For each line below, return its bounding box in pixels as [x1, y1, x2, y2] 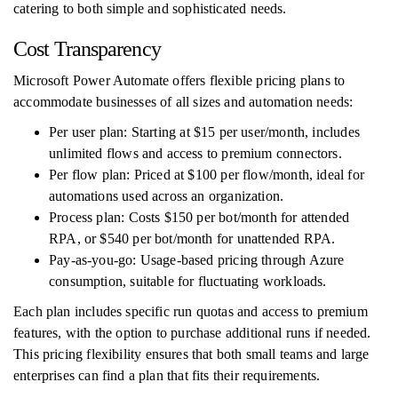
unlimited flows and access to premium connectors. [49, 146, 342, 161]
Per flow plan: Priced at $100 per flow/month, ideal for [49, 167, 364, 182]
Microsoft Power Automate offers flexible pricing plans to [13, 73, 346, 88]
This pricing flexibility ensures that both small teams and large [13, 346, 370, 362]
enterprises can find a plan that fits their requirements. [13, 368, 321, 383]
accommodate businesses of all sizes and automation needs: [13, 94, 354, 109]
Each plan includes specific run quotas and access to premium [13, 304, 368, 319]
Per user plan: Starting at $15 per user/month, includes [49, 124, 360, 139]
